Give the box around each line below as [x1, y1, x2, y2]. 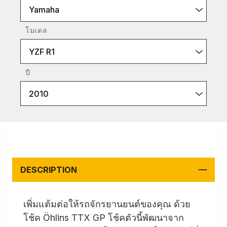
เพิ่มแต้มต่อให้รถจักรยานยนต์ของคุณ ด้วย [23, 199, 191, 209]
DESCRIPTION [20, 165, 77, 175]
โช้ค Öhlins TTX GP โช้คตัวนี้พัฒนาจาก [23, 212, 184, 223]
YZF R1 [29, 47, 55, 57]
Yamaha [29, 5, 59, 15]
